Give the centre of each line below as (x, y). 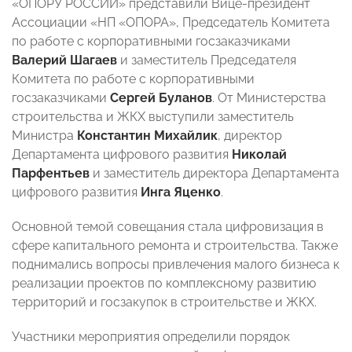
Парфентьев (51, 174)
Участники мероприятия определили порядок (151, 337)
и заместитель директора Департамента (214, 174)
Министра (44, 136)
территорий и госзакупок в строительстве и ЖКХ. (164, 302)
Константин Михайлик (147, 136)
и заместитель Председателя (207, 60)
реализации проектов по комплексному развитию (164, 284)
